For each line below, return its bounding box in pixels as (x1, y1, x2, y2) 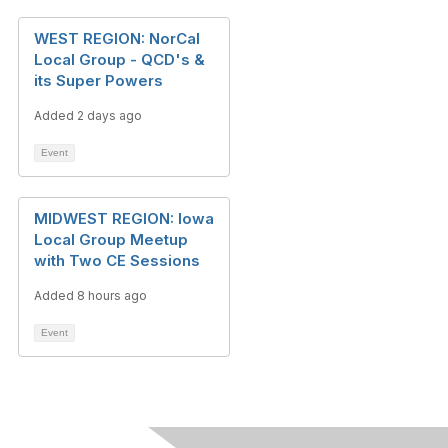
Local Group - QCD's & (34, 50, 205, 69)
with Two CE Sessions (34, 251, 200, 270)
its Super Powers (34, 71, 163, 90)
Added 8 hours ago (34, 288, 147, 303)
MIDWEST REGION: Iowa (34, 209, 214, 228)
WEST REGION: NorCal (34, 29, 200, 48)
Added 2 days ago (34, 108, 142, 123)
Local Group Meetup (34, 230, 188, 249)
